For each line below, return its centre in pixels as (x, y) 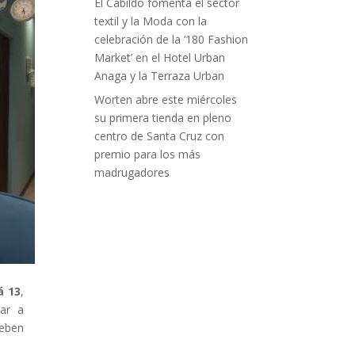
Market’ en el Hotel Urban (160, 58)
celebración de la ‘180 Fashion (172, 40)
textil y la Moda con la (151, 21)
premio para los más (148, 155)
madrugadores (132, 173)
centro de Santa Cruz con (160, 136)
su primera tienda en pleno (163, 118)
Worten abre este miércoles (166, 100)
